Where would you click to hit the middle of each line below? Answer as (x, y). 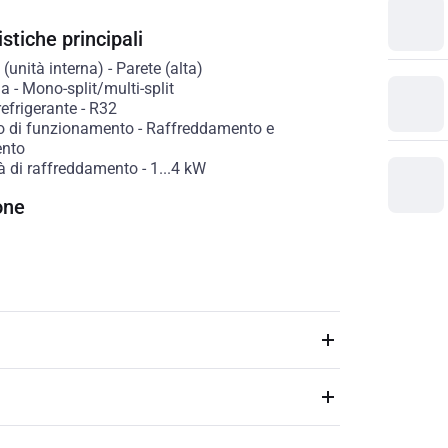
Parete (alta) (159, 68)
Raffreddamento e (209, 128)
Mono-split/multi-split (97, 88)
